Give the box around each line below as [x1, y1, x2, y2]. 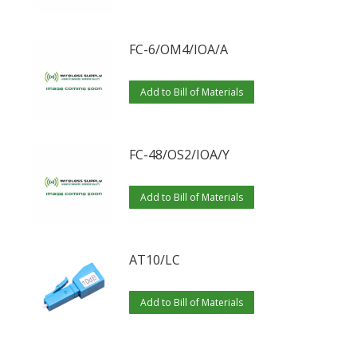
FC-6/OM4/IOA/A [129, 41, 229, 59]
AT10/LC [129, 251, 181, 269]
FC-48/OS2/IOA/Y [129, 146, 230, 164]
